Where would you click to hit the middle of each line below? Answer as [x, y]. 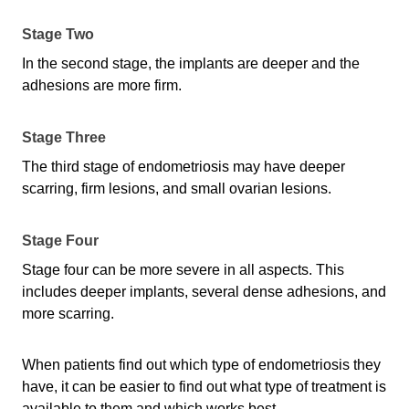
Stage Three [64, 137]
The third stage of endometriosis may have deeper [184, 166]
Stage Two [58, 34]
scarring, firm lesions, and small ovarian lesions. [178, 188]
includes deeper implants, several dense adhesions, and [204, 291]
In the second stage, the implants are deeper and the [191, 63]
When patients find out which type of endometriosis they [201, 364]
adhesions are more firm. [104, 85]
